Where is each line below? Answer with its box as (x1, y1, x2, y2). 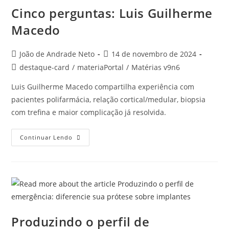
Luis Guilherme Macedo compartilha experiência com (11, 82, 195, 91)
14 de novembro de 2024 (111, 49, 197, 59)
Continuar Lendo (20, 133, 73, 141)
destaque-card (19, 62, 70, 72)
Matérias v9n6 (131, 62, 180, 72)
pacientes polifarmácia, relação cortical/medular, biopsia (11, 95, 206, 104)
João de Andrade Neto (19, 49, 95, 59)
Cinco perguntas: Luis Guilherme (11, 5, 213, 21)
